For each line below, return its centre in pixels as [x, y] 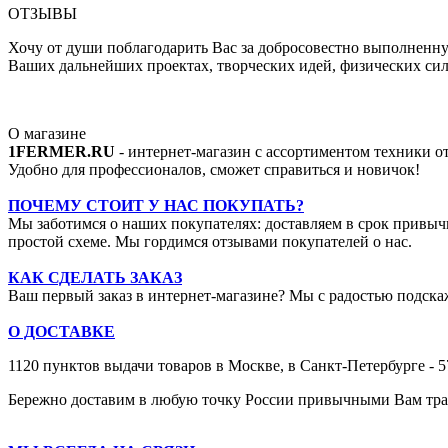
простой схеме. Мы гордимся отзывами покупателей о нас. [210, 241]
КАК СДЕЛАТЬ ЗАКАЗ [95, 277]
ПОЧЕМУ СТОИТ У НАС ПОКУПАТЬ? [156, 205]
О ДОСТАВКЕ [61, 331]
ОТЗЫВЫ [42, 13]
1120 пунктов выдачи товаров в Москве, [148, 365]
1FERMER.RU [63, 151]
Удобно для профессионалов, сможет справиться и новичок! [216, 169]
